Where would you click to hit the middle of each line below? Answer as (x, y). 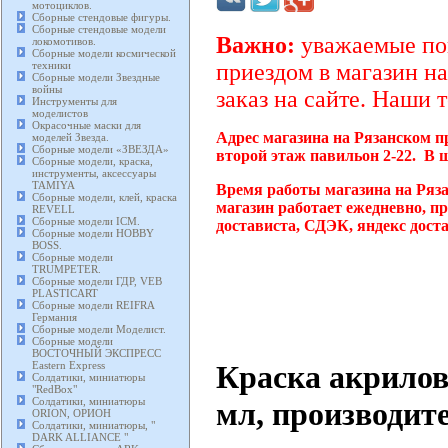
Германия (54, 317)
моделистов (60, 113)
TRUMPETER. (66, 269)
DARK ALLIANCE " (80, 437)
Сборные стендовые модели (99, 29)
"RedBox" (54, 389)
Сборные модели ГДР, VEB (97, 281)
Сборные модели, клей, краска (104, 197)
